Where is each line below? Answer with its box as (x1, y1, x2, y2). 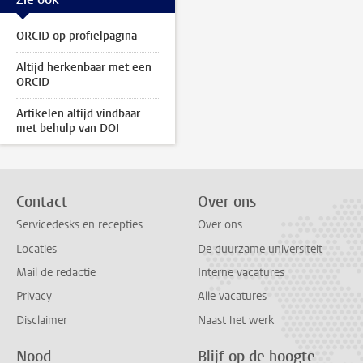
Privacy (16, 288, 52, 305)
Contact (16, 192, 67, 211)
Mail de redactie (16, 264, 96, 280)
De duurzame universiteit (198, 241, 322, 257)
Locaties (16, 241, 57, 257)
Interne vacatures (198, 264, 284, 280)
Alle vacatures (198, 288, 267, 305)
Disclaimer (16, 312, 67, 328)
